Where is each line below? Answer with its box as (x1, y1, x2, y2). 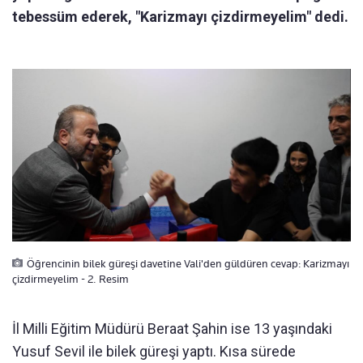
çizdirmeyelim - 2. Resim (12, 272, 129, 286)
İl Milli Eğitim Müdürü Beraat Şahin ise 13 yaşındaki (12, 320, 332, 338)
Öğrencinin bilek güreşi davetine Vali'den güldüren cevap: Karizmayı (27, 257, 349, 271)
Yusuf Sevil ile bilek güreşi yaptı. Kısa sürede (12, 343, 296, 361)
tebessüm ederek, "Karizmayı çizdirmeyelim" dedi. (12, 7, 348, 25)
